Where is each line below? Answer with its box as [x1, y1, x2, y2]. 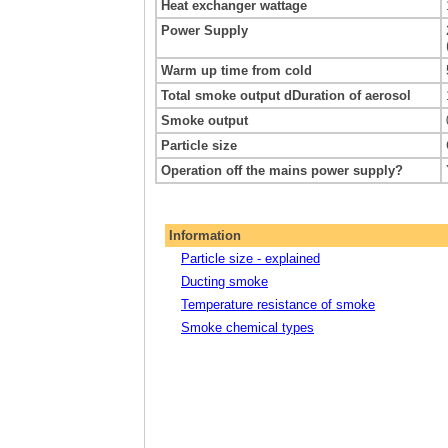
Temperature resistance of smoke [181, 297, 375, 313]
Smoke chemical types [181, 320, 314, 336]
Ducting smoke [181, 274, 268, 290]
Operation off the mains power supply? [161, 163, 403, 179]
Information [169, 228, 241, 244]
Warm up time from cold [161, 63, 312, 79]
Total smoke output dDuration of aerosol [161, 88, 411, 104]
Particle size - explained [181, 251, 320, 267]
